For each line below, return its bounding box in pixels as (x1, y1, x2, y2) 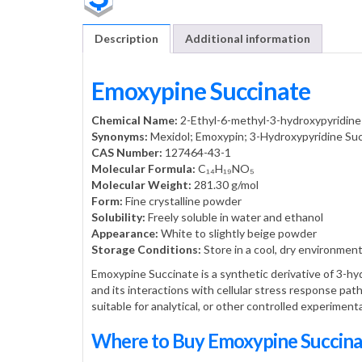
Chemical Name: (91, 112, 178, 127)
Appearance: (91, 225, 158, 240)
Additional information (185, 31, 310, 45)
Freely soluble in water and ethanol (145, 209, 323, 224)
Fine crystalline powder (123, 193, 242, 208)
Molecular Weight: (91, 177, 192, 192)
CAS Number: (91, 145, 162, 159)
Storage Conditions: (91, 242, 201, 256)
